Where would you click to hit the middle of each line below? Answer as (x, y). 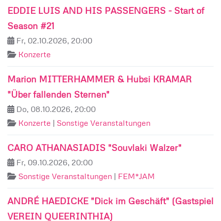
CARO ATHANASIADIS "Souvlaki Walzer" (94, 147)
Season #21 (31, 26)
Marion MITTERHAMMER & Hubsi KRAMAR (100, 79)
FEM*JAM (136, 176)
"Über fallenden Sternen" (58, 94)
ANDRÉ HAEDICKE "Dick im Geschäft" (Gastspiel (110, 201)
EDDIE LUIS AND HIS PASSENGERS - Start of (106, 10)
